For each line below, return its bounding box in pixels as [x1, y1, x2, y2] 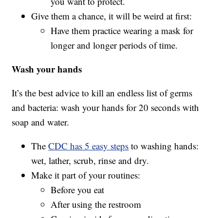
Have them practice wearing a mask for [51, 24, 194, 37]
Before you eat [51, 183, 105, 196]
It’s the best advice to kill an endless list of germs [12, 87, 193, 99]
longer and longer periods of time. [51, 39, 178, 52]
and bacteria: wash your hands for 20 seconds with [12, 101, 200, 114]
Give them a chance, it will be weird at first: [31, 10, 192, 22]
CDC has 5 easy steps [48, 140, 129, 152]
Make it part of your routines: [31, 169, 141, 182]
